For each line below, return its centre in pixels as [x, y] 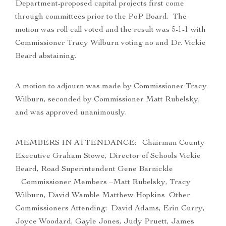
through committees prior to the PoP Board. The [101, 17]
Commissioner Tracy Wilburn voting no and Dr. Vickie [110, 44]
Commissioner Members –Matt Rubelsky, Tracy [103, 183]
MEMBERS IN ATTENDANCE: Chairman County [110, 144]
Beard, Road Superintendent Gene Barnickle [94, 170]
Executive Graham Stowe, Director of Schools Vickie [108, 157]
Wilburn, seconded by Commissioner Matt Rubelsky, [108, 100]
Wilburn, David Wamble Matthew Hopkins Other [103, 196]
